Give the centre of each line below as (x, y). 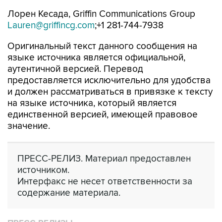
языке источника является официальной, (96, 57)
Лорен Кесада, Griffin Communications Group (101, 14)
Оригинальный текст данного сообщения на (102, 46)
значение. (29, 126)
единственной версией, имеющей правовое (103, 114)
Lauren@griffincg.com (51, 25)
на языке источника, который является (92, 103)
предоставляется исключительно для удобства (109, 80)
